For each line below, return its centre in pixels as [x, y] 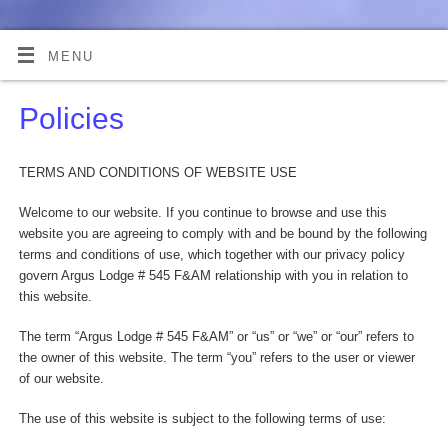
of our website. [61, 378]
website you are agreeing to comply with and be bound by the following [222, 233]
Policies [71, 118]
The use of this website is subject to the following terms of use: [202, 418]
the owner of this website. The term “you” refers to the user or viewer [216, 357]
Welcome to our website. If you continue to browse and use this [202, 212]
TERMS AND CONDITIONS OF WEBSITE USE [157, 173]
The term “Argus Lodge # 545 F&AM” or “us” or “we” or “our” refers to [216, 336]
